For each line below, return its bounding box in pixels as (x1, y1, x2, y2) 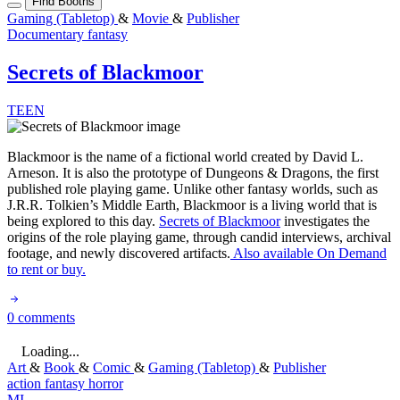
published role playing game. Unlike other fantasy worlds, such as (7, 180, 378, 196)
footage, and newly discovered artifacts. (7, 245, 230, 261)
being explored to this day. (7, 212, 159, 229)
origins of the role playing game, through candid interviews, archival (7, 229, 391, 245)
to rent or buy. (7, 261, 86, 277)
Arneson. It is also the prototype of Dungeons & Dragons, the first (7, 164, 379, 180)
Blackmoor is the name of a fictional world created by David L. (7, 148, 363, 164)
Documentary (7, 27, 87, 42)
